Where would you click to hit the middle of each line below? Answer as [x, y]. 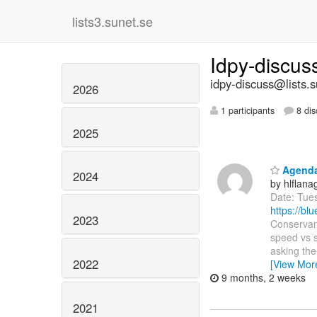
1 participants [246, 111]
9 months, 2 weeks [262, 277]
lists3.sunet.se [113, 21]
